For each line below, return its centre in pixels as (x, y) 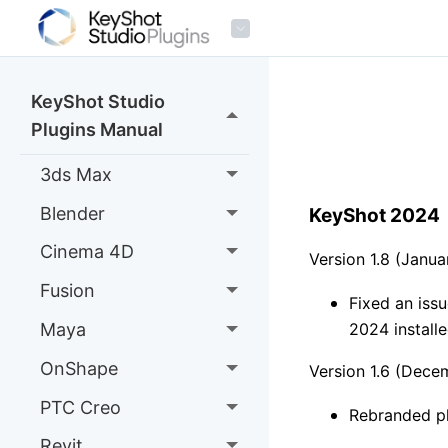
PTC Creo (80, 407)
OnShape (78, 368)
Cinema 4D (86, 252)
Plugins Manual (96, 129)
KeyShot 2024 (374, 215)
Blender (72, 213)
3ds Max (75, 174)
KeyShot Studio (97, 101)
